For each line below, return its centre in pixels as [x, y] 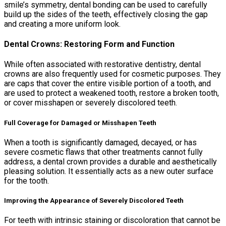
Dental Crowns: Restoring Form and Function [89, 44]
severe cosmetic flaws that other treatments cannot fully [103, 152]
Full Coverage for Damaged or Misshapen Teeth [80, 123]
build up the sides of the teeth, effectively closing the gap [106, 14]
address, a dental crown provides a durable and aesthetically [110, 161]
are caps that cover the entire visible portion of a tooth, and [107, 84]
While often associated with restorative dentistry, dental [102, 65]
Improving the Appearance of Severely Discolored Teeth [94, 200]
